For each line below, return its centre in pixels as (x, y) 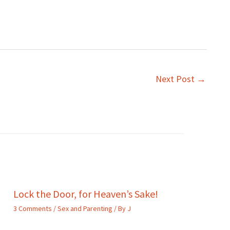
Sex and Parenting (85, 208)
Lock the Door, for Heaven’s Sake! (86, 194)
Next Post (176, 79)
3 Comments (33, 208)
